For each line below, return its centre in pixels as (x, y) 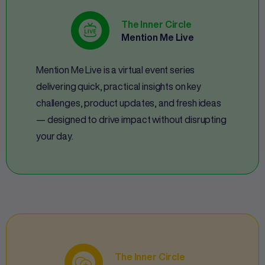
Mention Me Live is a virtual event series (116, 70)
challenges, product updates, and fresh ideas (129, 103)
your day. (55, 136)
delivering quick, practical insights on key (119, 87)
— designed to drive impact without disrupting (131, 120)
